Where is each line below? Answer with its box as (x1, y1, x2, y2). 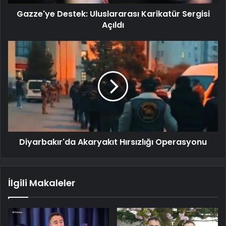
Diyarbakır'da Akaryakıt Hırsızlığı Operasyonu (19, 136, 207, 148)
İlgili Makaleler (8, 177, 75, 190)
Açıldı (102, 19, 124, 31)
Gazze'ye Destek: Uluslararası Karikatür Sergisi (16, 8, 210, 20)
